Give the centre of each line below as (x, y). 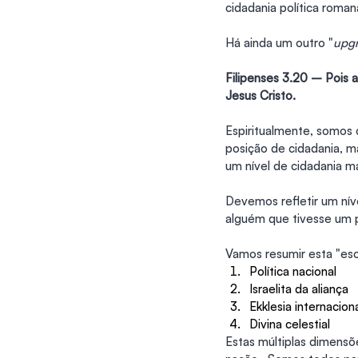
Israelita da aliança (299, 289)
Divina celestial (290, 324)
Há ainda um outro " (279, 43)
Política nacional (293, 272)
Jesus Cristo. (261, 96)
